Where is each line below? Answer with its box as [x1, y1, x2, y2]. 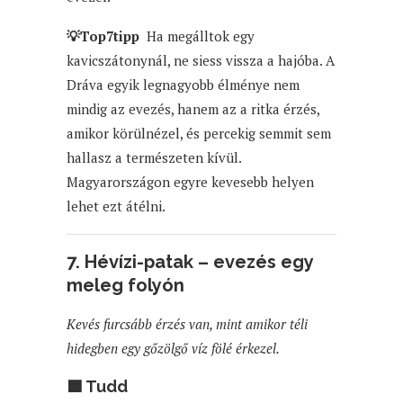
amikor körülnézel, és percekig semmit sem [67, 123, 331, 142]
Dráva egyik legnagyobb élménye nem [67, 75, 300, 94]
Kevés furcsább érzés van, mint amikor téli [67, 314, 308, 333]
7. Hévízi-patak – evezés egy [67, 250, 313, 273]
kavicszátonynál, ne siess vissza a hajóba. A [67, 50, 335, 69]
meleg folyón [67, 273, 184, 296]
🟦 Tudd [67, 376, 128, 396]
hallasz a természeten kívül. [67, 148, 241, 166]
